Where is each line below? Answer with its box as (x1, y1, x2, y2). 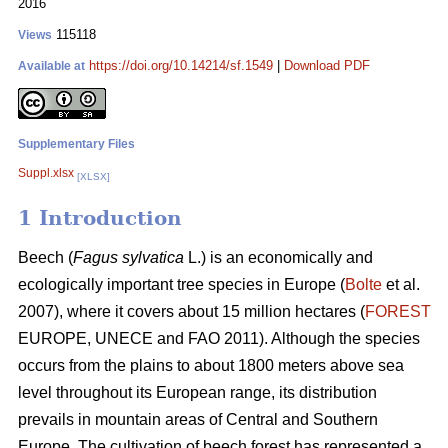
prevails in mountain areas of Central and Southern (18, 411, 378, 429)
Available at (18, 59, 85, 73)
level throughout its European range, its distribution (18, 384, 377, 402)
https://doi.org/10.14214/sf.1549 (89, 58, 273, 73)
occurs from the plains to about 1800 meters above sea (18, 357, 404, 375)
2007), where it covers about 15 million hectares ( (18, 303, 365, 321)
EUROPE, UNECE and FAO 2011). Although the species (18, 330, 420, 348)
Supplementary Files (18, 137, 135, 151)
